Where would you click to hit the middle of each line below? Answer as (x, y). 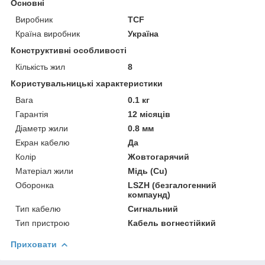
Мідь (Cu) (148, 171)
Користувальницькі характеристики (87, 83)
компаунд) (149, 194)
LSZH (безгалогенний (172, 185)
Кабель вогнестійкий (172, 223)
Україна (143, 33)
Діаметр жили (42, 128)
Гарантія (32, 114)
